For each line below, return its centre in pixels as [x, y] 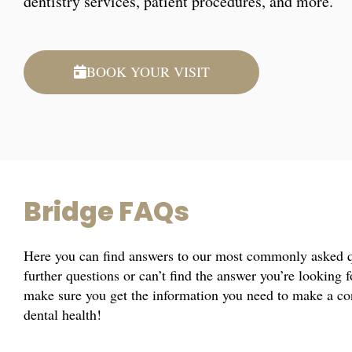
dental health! [63, 314]
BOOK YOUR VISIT [148, 72]
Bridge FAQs [107, 214]
